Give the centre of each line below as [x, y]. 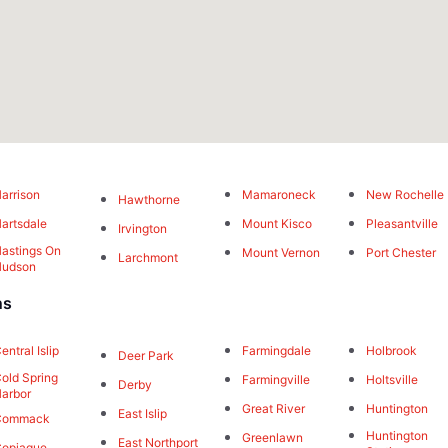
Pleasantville [402, 224]
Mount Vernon [280, 253]
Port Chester [401, 253]
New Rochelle [405, 195]
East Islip [142, 414]
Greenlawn [272, 438]
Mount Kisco [276, 224]
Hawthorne [148, 200]
